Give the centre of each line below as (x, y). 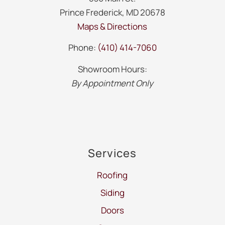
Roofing (113, 175)
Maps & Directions (113, 26)
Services (113, 153)
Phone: (83, 48)
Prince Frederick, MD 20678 (112, 12)
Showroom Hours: (112, 69)
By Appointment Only (113, 83)
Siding (112, 192)
